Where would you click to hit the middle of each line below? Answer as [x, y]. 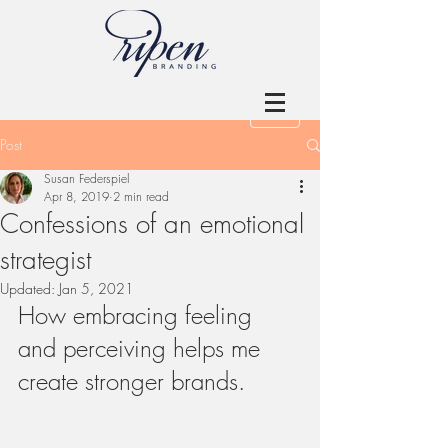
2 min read [141, 196]
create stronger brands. [131, 381]
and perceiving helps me [142, 348]
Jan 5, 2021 [96, 288]
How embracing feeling [138, 315]
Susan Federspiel [86, 178]
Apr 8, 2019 [76, 196]
